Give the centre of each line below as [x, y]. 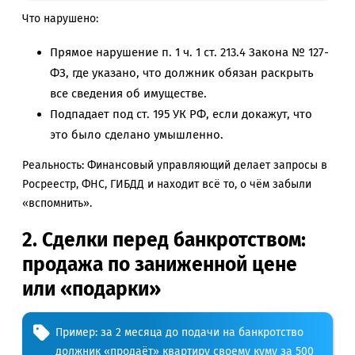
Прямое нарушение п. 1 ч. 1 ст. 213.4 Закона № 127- [189, 53]
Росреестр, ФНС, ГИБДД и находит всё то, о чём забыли [167, 185]
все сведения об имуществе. [128, 94]
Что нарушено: [60, 19]
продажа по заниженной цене [160, 265]
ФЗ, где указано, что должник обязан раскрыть [182, 73]
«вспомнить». [57, 204]
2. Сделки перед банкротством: [164, 240]
